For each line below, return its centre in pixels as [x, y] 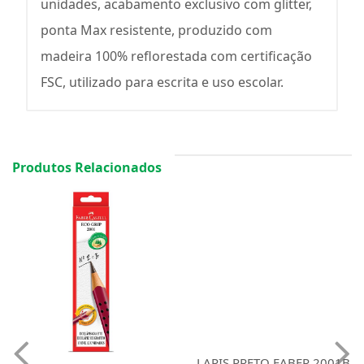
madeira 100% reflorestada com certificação [176, 56]
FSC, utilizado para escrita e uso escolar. [162, 82]
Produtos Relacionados [87, 167]
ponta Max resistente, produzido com [156, 30]
